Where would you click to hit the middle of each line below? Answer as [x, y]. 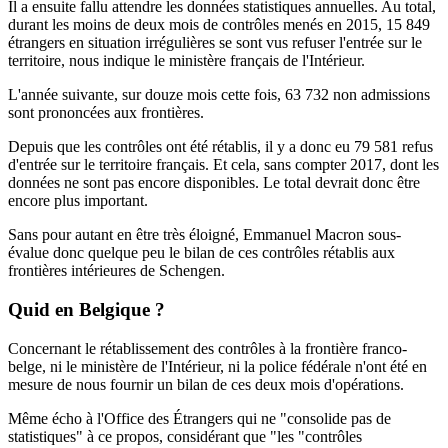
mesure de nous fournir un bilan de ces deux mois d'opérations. [206, 384]
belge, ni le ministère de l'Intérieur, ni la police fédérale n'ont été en [217, 366]
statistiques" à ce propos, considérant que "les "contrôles [185, 436]
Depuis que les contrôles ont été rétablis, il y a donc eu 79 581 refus [220, 147]
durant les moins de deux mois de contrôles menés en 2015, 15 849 [219, 25]
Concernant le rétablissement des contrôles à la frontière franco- [207, 348]
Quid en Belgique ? [86, 309]
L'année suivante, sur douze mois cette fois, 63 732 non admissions [219, 95]
